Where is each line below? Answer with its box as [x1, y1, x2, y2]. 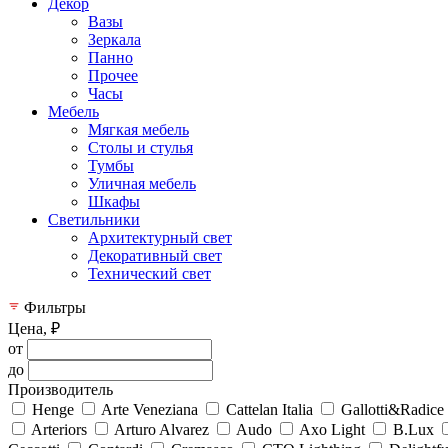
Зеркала [88, 30, 141, 48]
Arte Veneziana [101, 400, 198, 418]
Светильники [48, 210, 140, 228]
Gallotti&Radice [341, 400, 444, 418]
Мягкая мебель [88, 120, 189, 138]
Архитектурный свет [88, 228, 232, 246]
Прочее [88, 66, 138, 84]
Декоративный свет [88, 246, 222, 264]
